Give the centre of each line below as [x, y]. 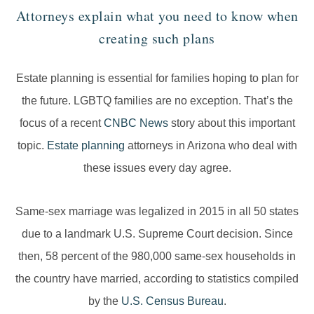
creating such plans [157, 39]
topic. [32, 146]
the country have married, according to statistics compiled [157, 279]
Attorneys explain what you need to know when [157, 16]
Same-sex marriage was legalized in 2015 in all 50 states [157, 212]
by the [104, 301]
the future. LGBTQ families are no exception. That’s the [157, 101]
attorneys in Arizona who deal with [211, 146]
